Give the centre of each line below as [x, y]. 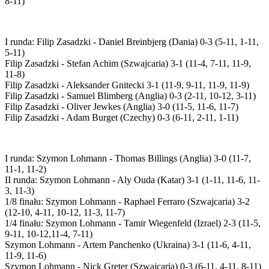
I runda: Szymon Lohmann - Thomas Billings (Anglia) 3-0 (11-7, [128, 158]
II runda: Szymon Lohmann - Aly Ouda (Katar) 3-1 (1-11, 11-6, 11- [132, 180]
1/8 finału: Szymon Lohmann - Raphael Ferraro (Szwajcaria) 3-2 [127, 201]
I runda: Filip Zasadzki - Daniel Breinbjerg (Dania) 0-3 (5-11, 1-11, [132, 41]
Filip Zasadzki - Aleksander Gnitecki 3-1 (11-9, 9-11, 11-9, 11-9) [127, 85]
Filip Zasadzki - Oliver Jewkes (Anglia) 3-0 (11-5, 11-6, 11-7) [122, 106]
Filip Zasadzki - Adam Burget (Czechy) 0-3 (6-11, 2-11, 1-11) [122, 117]
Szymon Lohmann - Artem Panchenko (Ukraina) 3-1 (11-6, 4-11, [128, 244]
